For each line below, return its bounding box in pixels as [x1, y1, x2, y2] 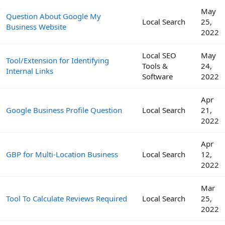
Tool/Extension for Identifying [6, 55, 109, 65]
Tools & [142, 60, 168, 71]
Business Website [6, 21, 66, 32]
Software [142, 71, 173, 81]
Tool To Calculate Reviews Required [6, 193, 127, 203]
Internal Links [6, 65, 53, 76]
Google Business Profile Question [6, 104, 122, 115]
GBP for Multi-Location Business [6, 149, 118, 159]
